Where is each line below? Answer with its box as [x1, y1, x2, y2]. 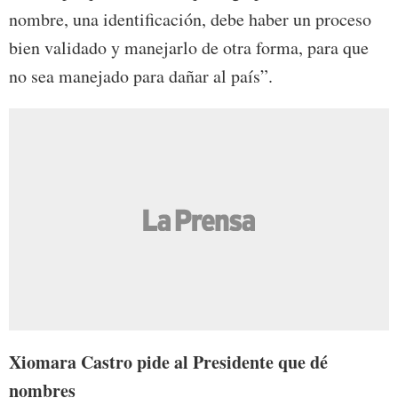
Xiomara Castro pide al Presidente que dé [9, 349, 328, 376]
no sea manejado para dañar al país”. [9, 64, 273, 89]
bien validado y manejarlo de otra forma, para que [9, 36, 369, 60]
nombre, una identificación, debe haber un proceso [9, 7, 371, 32]
